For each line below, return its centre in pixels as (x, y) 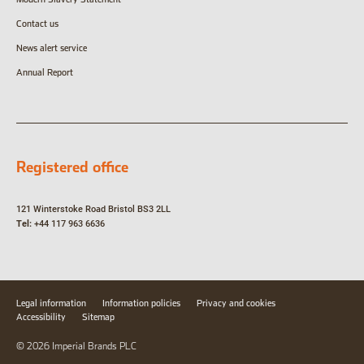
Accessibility (41, 318)
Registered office (72, 167)
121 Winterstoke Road (61, 210)
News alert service (52, 49)
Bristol (120, 210)
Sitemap (98, 318)
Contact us (39, 24)
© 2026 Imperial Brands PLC (76, 347)
